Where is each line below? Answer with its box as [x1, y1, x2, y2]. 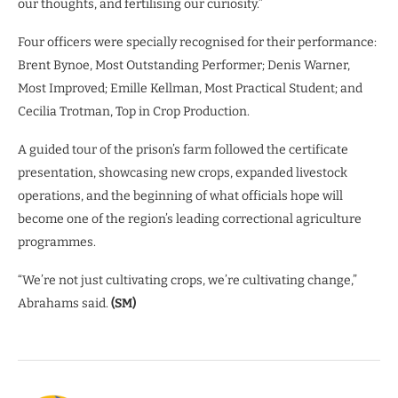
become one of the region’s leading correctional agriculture [18, 211, 362, 227]
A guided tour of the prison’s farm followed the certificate [18, 141, 348, 157]
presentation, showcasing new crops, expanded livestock [18, 164, 347, 180]
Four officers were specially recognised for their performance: [18, 34, 377, 50]
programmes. [18, 234, 96, 250]
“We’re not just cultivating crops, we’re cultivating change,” [18, 272, 357, 288]
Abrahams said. [18, 295, 111, 311]
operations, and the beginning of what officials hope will [18, 187, 343, 203]
